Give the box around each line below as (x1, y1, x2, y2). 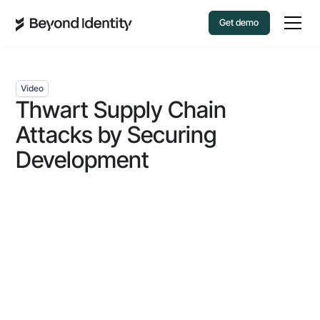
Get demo (219, 17, 259, 28)
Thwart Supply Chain (16, 96, 227, 124)
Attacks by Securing (16, 121, 217, 149)
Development (16, 146, 150, 174)
